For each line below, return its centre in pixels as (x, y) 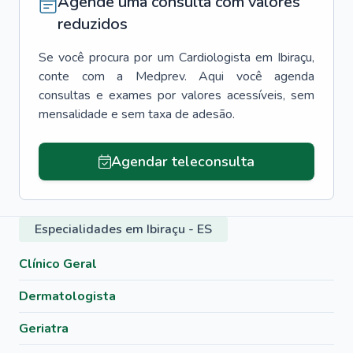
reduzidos (93, 24)
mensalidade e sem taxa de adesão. (137, 114)
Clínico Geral (58, 264)
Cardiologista (214, 58)
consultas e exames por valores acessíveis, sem (176, 95)
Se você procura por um (106, 58)
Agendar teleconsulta (182, 162)
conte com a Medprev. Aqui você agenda (176, 76)
